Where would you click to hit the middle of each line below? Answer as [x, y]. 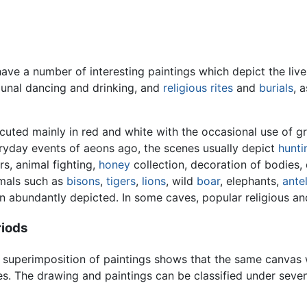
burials [276, 88]
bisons [83, 181]
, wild [181, 181]
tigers [121, 181]
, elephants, [251, 181]
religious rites [198, 88]
